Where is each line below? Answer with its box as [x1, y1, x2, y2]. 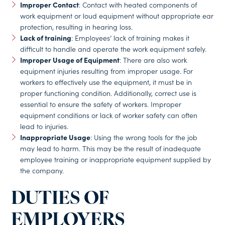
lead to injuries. [20, 121, 68, 131]
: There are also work [119, 54, 187, 65]
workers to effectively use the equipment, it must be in [20, 76, 192, 87]
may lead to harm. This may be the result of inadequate [20, 143, 201, 153]
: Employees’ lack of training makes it [71, 32, 189, 43]
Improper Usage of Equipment [20, 54, 120, 65]
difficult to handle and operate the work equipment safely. [20, 43, 206, 54]
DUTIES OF [11, 190, 109, 209]
